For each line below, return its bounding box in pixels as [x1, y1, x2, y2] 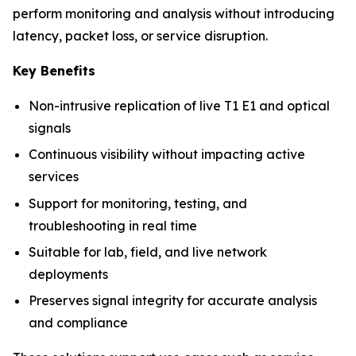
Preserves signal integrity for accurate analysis [29, 292, 317, 309]
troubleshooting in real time [29, 217, 197, 234]
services [29, 168, 79, 185]
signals [29, 120, 71, 136]
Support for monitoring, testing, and [29, 195, 247, 211]
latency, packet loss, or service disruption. [13, 28, 268, 44]
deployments [29, 265, 108, 282]
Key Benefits [13, 63, 95, 79]
